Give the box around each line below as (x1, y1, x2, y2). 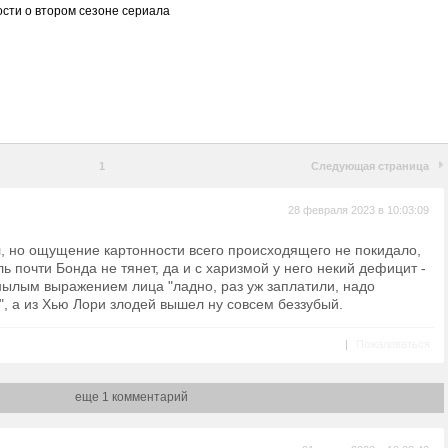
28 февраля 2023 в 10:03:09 (288, 204, 429, 216)
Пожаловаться (356, 338, 430, 350)
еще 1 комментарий (75, 390, 188, 404)
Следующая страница (311, 160, 429, 172)
